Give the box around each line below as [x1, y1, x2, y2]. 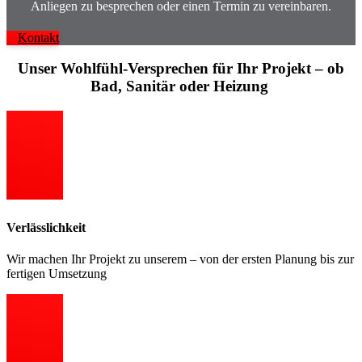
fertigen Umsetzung [6, 267, 107, 281]
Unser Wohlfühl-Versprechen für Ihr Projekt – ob [18, 60, 344, 78]
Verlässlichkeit [6, 221, 86, 235]
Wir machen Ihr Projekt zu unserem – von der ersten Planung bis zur [6, 252, 354, 267]
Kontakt [18, 30, 59, 44]
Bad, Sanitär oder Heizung [90, 78, 268, 95]
